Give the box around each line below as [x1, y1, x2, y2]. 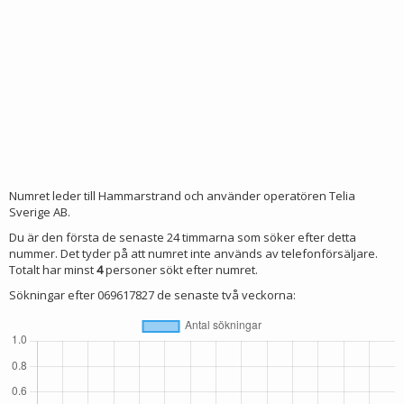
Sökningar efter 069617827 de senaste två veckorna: [9, 287, 296, 303]
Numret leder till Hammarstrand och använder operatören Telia [9, 188, 355, 204]
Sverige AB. [9, 204, 70, 220]
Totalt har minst [9, 262, 96, 278]
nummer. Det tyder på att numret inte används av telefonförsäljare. [9, 245, 378, 262]
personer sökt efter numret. [103, 262, 258, 278]
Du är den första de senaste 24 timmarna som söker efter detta [9, 229, 356, 245]
